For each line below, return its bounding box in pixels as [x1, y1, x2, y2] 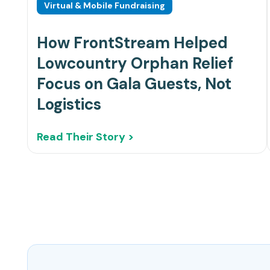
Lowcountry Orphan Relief [37, 53, 233, 74]
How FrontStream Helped [37, 33, 228, 54]
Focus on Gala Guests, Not [37, 74, 231, 95]
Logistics [37, 94, 101, 115]
